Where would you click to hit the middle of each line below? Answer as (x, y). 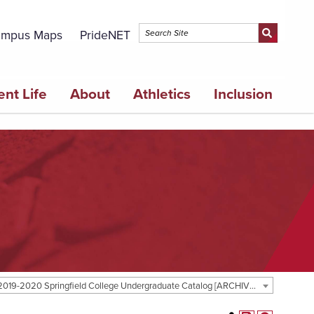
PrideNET (105, 36)
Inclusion (244, 94)
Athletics (162, 94)
